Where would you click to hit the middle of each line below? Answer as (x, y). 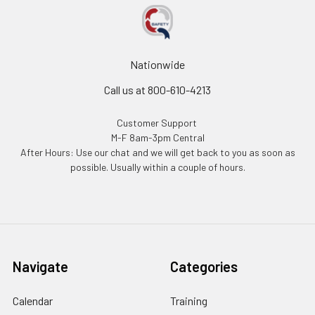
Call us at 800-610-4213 (157, 89)
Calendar (33, 300)
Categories (204, 266)
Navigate (40, 266)
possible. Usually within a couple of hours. (157, 167)
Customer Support (157, 122)
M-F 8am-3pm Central (157, 137)
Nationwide (157, 64)
